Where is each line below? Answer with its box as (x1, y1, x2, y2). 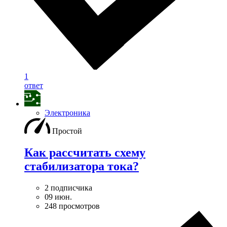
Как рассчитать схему (24, 145, 145, 159)
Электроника (45, 108, 90, 118)
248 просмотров (45, 201, 100, 210)
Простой (52, 127, 82, 136)
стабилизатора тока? (24, 159, 139, 173)
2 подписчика (45, 183, 92, 192)
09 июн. (45, 192, 72, 201)
